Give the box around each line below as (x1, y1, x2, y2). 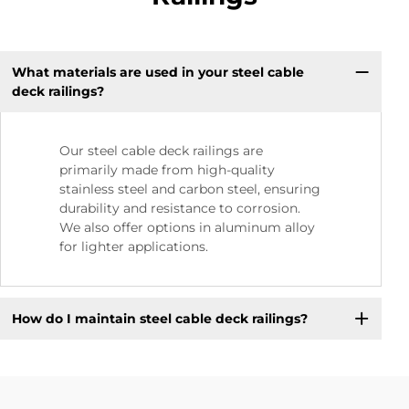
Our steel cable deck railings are (59, 142, 263, 160)
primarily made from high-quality (59, 162, 275, 179)
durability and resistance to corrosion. (59, 200, 300, 217)
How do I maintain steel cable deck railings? (11, 309, 308, 327)
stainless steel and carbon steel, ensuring (59, 181, 320, 198)
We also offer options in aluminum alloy (59, 219, 315, 236)
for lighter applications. (59, 238, 208, 256)
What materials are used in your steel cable (11, 63, 304, 80)
